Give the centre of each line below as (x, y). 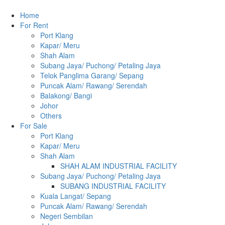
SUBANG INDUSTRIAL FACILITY (113, 186)
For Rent (34, 25)
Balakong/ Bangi (66, 95)
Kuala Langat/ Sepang (76, 196)
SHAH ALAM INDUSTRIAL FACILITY (119, 166)
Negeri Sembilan (67, 216)
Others (51, 116)
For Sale (34, 126)
